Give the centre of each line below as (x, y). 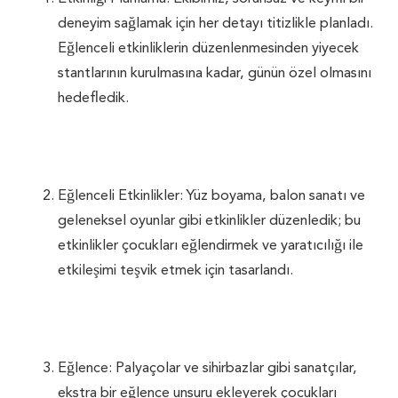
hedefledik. (93, 98)
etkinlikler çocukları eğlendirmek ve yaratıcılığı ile (211, 245)
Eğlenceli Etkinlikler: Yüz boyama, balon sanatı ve (211, 195)
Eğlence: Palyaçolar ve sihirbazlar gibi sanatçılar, (207, 368)
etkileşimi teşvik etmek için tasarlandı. (175, 270)
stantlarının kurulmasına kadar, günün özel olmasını (215, 73)
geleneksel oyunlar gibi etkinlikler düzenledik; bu (209, 220)
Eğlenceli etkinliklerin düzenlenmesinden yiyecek (208, 48)
